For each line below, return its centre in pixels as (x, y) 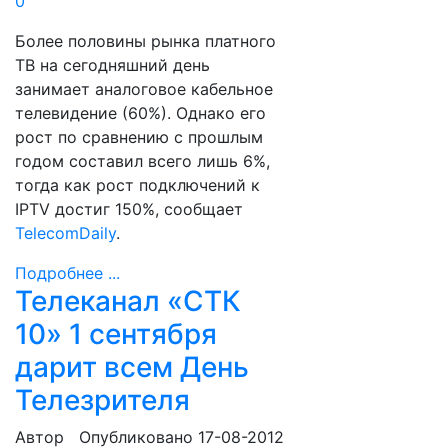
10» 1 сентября (116, 334)
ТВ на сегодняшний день (112, 65)
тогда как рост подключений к (137, 185)
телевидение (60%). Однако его (140, 113)
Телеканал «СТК (128, 301)
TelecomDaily (65, 233)
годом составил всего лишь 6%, (142, 161)
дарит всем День (132, 367)
